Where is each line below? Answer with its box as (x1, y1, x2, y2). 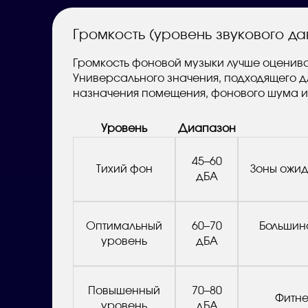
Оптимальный (86, 220, 162, 232)
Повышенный (88, 285, 160, 296)
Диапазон (177, 122, 236, 134)
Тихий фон (96, 163, 153, 175)
